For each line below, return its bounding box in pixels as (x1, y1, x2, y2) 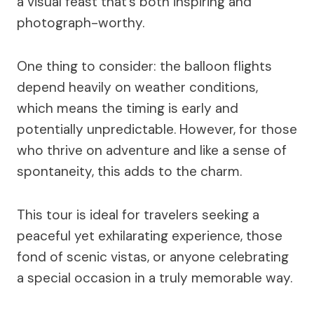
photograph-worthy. (17, 14, 144, 32)
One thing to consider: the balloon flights (17, 57, 272, 75)
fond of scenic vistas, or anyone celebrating (17, 248, 289, 266)
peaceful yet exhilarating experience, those (17, 227, 282, 245)
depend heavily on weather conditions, (17, 78, 258, 96)
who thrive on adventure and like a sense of (17, 142, 287, 159)
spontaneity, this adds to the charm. (17, 163, 242, 180)
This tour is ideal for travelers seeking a (17, 206, 259, 224)
